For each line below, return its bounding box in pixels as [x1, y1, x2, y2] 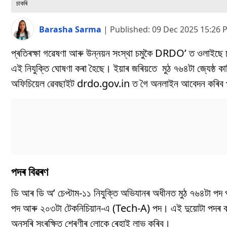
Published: [110, 23, 152, 35]
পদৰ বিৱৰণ [11, 164, 48, 179]
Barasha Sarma [39, 23, 103, 35]
